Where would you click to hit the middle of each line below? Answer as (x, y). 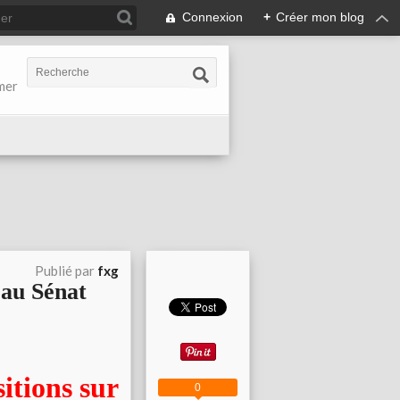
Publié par (66, 271)
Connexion (212, 17)
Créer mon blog (320, 17)
